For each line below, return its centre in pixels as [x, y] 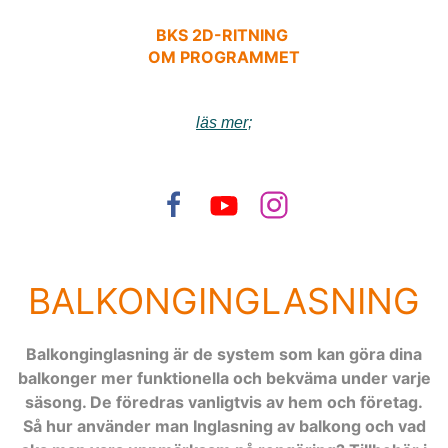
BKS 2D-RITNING [224, 34]
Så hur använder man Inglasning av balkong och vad [224, 425]
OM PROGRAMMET [224, 56]
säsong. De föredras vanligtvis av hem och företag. [224, 401]
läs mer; [224, 122]
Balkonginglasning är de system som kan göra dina [224, 353]
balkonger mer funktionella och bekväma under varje [224, 377]
